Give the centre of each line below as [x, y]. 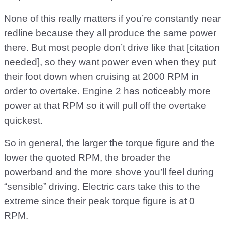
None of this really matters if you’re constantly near [113, 18]
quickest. [23, 120]
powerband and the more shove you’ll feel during [109, 172]
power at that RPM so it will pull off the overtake [105, 106]
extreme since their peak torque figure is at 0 [99, 201]
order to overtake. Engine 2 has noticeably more [107, 91]
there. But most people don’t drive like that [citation [112, 47]
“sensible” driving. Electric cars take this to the [102, 187]
